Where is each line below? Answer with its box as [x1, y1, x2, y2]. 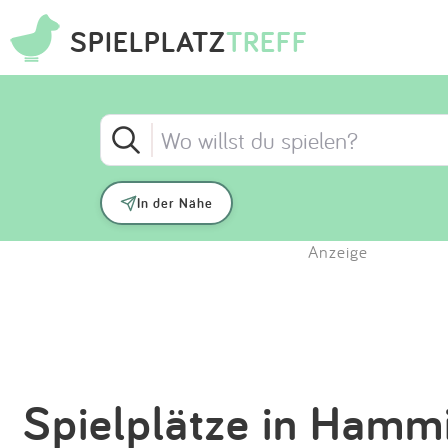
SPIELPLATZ [70, 22, 226, 60]
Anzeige [308, 241, 368, 262]
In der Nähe [137, 194, 213, 212]
